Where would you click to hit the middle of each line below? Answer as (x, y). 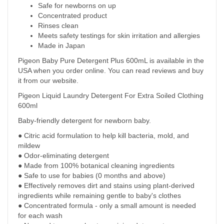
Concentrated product (72, 15)
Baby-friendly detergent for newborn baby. (84, 120)
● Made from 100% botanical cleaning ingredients (96, 165)
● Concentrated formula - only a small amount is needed (107, 205)
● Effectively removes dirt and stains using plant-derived (106, 185)
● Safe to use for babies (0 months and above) (92, 175)
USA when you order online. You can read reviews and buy (111, 70)
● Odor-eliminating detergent (63, 155)
